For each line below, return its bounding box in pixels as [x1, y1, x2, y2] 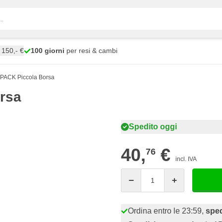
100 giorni [31, 47, 64, 55]
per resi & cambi [64, 47, 117, 55]
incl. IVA [175, 156, 197, 163]
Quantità [120, 169, 150, 177]
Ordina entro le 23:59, [128, 207, 206, 215]
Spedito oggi [129, 122, 177, 131]
